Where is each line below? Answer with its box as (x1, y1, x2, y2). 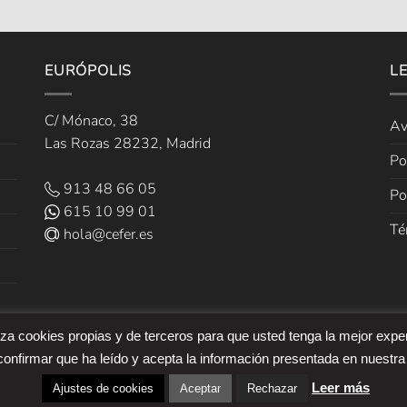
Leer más (312, 380, 370, 395)
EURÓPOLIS (45, 61, 133, 82)
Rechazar (247, 382, 297, 395)
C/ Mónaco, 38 (45, 110, 138, 131)
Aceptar (180, 382, 221, 395)
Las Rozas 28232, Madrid (45, 133, 211, 154)
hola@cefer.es (60, 223, 154, 244)
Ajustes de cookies (53, 382, 154, 395)
